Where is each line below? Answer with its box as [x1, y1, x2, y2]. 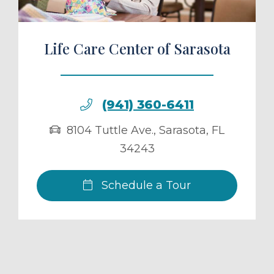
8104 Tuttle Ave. [67, 124, 154, 138]
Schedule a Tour [98, 179, 191, 193]
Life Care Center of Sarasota [43, 39, 231, 59]
